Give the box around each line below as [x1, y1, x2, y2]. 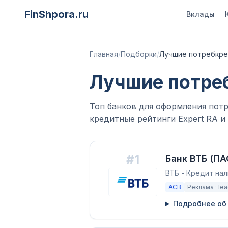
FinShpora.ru [24, 8, 89, 20]
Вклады [186, 10, 215, 18]
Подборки [121, 50, 157, 59]
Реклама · [187, 183, 218, 191]
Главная [90, 50, 118, 59]
